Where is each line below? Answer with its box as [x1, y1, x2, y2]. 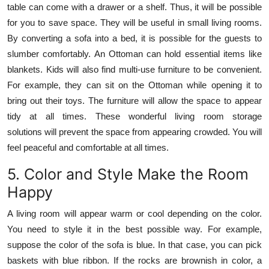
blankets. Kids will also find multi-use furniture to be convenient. [7, 64, 262, 74]
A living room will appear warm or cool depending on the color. [7, 208, 262, 219]
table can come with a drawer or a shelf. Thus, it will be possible [7, 1, 262, 12]
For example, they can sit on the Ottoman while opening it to [7, 79, 262, 90]
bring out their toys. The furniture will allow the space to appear [7, 95, 262, 106]
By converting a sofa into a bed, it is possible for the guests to [7, 32, 262, 43]
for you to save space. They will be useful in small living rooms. [7, 17, 262, 28]
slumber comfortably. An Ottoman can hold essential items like [7, 48, 262, 59]
